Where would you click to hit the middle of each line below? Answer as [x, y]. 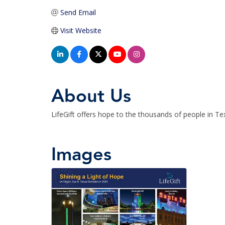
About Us [91, 96]
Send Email [78, 12]
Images [81, 155]
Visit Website [81, 30]
